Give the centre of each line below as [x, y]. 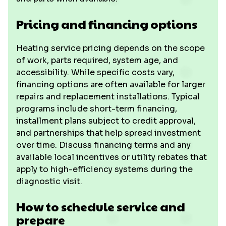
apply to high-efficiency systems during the [104, 169]
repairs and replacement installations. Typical [108, 97]
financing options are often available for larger [111, 84]
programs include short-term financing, [97, 109]
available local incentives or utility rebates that [111, 157]
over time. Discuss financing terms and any [103, 145]
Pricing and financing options [107, 24]
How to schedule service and [101, 206]
